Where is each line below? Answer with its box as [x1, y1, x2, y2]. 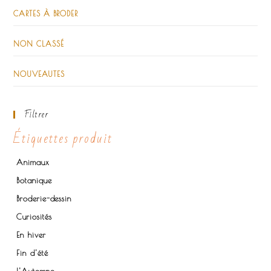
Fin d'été [16, 248, 48, 258]
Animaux [16, 157, 50, 168]
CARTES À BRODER [13, 9, 78, 18]
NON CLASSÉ [13, 39, 64, 48]
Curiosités [16, 212, 52, 222]
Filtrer [24, 107, 49, 123]
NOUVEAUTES [13, 70, 65, 79]
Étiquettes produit [13, 127, 113, 151]
